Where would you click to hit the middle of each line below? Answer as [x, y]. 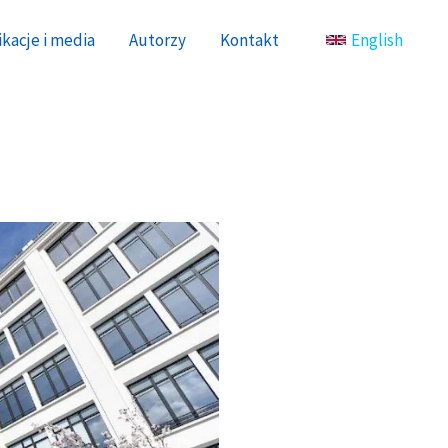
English [377, 40]
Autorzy [157, 40]
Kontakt [249, 40]
